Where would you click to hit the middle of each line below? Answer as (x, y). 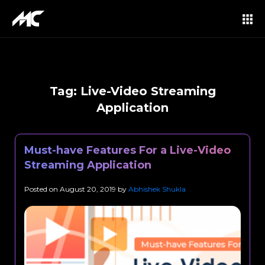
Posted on (42, 189)
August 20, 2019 (88, 189)
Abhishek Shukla (157, 189)
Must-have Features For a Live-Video (127, 150)
